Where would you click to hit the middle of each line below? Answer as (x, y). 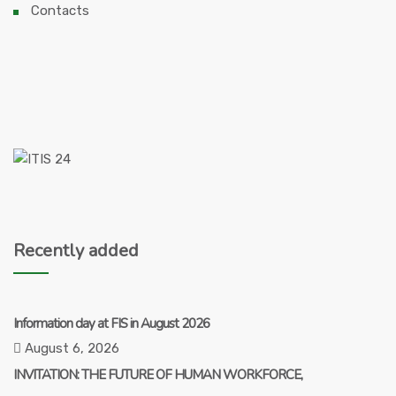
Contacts (60, 11)
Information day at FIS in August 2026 (111, 324)
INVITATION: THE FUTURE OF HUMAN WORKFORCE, (158, 375)
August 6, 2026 (70, 349)
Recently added (76, 251)
